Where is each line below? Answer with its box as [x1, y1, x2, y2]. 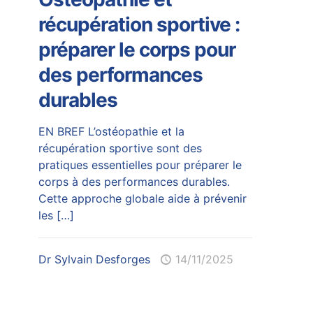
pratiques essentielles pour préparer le [38, 157, 242, 172]
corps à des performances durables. [38, 174, 230, 189]
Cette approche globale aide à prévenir [38, 191, 247, 205]
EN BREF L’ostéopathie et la [38, 124, 184, 138]
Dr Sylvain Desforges [38, 252, 150, 266]
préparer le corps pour [38, 37, 235, 61]
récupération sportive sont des [38, 140, 202, 155]
